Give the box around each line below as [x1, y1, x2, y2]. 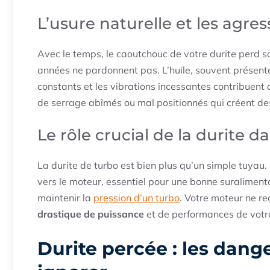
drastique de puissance [37, 208, 144, 221]
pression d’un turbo [93, 192, 180, 204]
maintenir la [37, 192, 93, 204]
